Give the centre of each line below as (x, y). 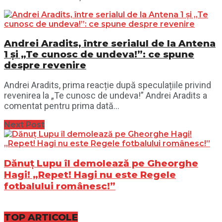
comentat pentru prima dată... (62, 106)
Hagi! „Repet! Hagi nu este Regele (90, 175)
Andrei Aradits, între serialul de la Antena (110, 43)
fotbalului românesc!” (60, 186)
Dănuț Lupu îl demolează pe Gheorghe (101, 164)
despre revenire (45, 65)
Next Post (24, 125)
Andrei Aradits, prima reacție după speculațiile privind (108, 85)
